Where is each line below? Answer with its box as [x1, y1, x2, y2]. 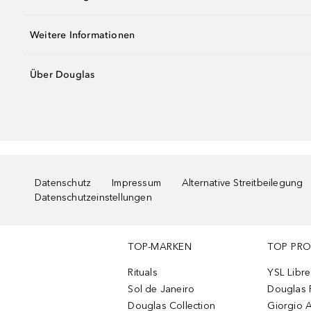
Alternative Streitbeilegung [182, 177, 303, 189]
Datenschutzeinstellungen [35, 192, 152, 203]
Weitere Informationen [30, 28, 135, 41]
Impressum [112, 177, 162, 189]
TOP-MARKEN [128, 241, 192, 253]
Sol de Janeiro [128, 283, 195, 295]
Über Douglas [30, 68, 95, 81]
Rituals [128, 267, 158, 278]
